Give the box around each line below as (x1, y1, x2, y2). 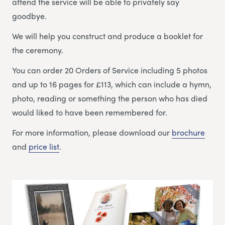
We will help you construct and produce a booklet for (12, 30, 203, 42)
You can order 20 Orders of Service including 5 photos (12, 64, 207, 76)
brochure (172, 126, 205, 138)
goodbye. (12, 10, 47, 22)
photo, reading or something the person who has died (12, 92, 207, 104)
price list (29, 140, 59, 152)
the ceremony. (12, 44, 63, 56)
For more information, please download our (12, 126, 172, 138)
